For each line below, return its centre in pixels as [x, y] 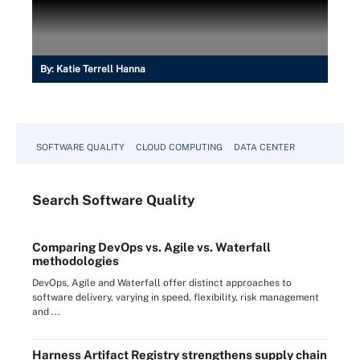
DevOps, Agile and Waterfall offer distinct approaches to [162, 282]
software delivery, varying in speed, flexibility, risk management [176, 297]
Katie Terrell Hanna [101, 69]
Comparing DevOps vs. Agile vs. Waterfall [151, 247]
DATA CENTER [264, 147]
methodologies [76, 260]
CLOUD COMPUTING [179, 147]
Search [57, 200]
